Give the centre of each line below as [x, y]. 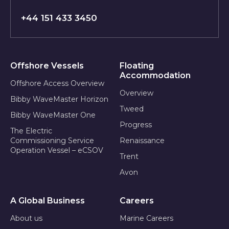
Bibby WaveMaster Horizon [59, 99]
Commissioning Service [52, 140]
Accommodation [155, 75]
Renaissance [142, 140]
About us [26, 218]
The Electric [31, 131]
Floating [137, 65]
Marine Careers [146, 218]
